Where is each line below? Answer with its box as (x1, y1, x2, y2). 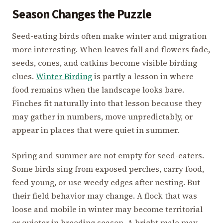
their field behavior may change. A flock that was (12, 190, 197, 202)
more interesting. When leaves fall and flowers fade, (12, 44, 210, 55)
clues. (12, 71, 36, 82)
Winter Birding (36, 71, 92, 82)
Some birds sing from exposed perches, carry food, (12, 163, 204, 175)
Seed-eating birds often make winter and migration (12, 30, 207, 42)
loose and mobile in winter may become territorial (12, 204, 203, 215)
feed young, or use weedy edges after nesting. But (12, 177, 200, 188)
